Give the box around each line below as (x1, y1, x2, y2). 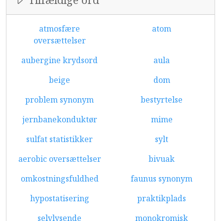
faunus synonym (131, 173, 192, 184)
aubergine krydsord (21, 55, 98, 66)
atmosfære (39, 23, 80, 34)
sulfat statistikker (26, 134, 93, 145)
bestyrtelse (141, 94, 183, 105)
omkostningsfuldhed (20, 173, 99, 184)
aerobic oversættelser (18, 153, 101, 164)
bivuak (148, 153, 175, 164)
